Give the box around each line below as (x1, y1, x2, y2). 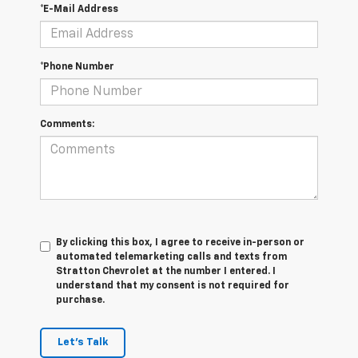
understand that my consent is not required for (56, 281, 289, 292)
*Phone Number (40, 62, 114, 73)
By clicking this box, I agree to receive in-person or (56, 238, 304, 249)
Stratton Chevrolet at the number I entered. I (56, 267, 276, 277)
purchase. (56, 296, 105, 306)
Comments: (40, 120, 94, 130)
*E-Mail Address (40, 5, 118, 15)
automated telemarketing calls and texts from (56, 253, 287, 263)
